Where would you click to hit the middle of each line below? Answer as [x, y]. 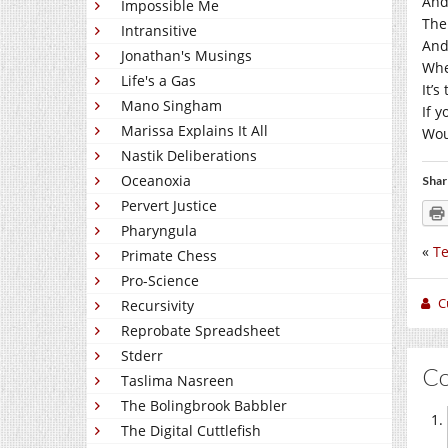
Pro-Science [160, 280]
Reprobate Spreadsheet [200, 330]
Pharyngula [159, 230]
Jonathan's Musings [186, 55]
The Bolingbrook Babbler [204, 405]
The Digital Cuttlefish [191, 430]
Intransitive [159, 30]
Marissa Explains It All [194, 130]
